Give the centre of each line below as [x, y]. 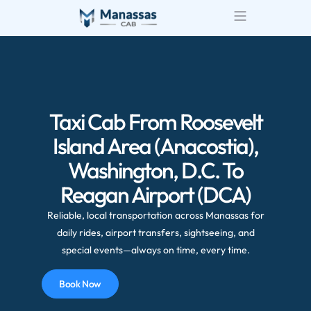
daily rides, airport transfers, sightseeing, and [155, 233]
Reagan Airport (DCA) [155, 195]
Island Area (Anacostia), [155, 146]
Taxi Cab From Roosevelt [155, 122]
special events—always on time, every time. [155, 250]
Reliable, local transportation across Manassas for [155, 216]
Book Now [80, 284]
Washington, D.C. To [155, 170]
